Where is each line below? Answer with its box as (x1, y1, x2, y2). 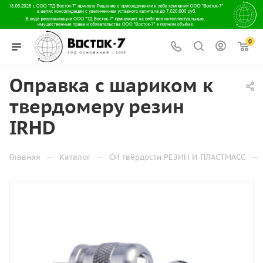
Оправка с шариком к (9, 73, 213, 97)
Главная (9, 152, 41, 162)
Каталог (59, 152, 90, 162)
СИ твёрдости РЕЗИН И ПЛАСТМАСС (109, 152, 245, 162)
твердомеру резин (9, 94, 184, 119)
